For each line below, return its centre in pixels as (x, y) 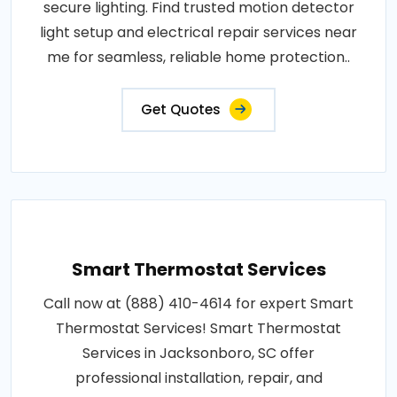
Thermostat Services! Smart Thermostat (198, 329)
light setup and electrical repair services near (198, 33)
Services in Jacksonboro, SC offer (198, 354)
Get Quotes (181, 110)
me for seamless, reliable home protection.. (198, 58)
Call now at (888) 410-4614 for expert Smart (198, 304)
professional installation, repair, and (198, 378)
